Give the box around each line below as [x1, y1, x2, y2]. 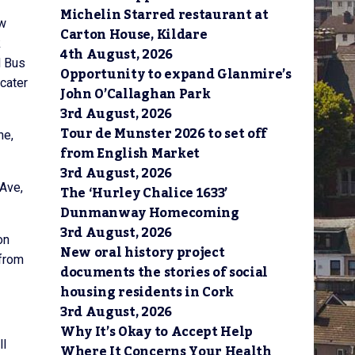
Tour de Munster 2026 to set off [60, 121, 268, 147]
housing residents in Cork [60, 280, 234, 305]
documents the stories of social [60, 260, 269, 285]
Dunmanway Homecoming [60, 200, 239, 226]
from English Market [60, 141, 200, 166]
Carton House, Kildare [60, 22, 208, 48]
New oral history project [60, 240, 225, 265]
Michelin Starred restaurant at [60, 2, 269, 28]
